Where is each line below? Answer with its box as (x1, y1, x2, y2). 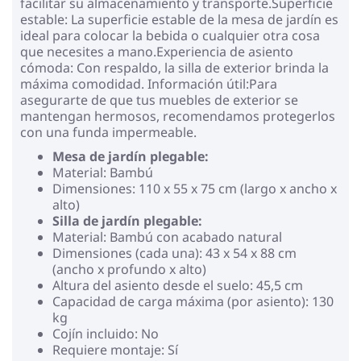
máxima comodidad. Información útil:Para (20, 74, 277, 93)
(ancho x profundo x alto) (52, 259, 206, 278)
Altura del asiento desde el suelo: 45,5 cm (52, 276, 303, 294)
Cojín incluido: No (52, 324, 159, 342)
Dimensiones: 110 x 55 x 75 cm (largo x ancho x (52, 179, 337, 197)
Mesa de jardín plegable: (52, 147, 209, 165)
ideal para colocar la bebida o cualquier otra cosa (20, 26, 320, 44)
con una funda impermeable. (20, 122, 197, 141)
